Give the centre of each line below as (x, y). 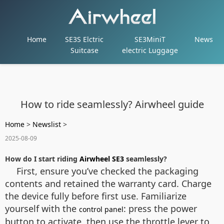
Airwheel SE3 (102, 159)
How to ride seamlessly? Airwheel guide (112, 104)
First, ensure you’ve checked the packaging (107, 171)
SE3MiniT (150, 39)
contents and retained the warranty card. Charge (108, 183)
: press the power (160, 208)
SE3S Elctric (84, 39)
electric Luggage (150, 50)
